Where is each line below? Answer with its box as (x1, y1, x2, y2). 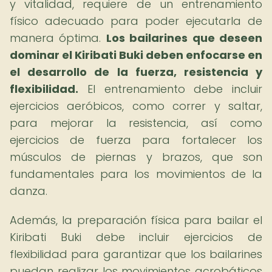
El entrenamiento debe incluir (78, 81, 262, 97)
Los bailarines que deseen (106, 30, 263, 46)
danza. (10, 183, 47, 199)
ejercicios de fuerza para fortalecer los (10, 132, 262, 148)
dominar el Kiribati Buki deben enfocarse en (10, 47, 262, 63)
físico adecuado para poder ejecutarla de (10, 13, 262, 29)
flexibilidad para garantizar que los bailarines (10, 246, 262, 262)
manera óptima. (10, 30, 106, 46)
